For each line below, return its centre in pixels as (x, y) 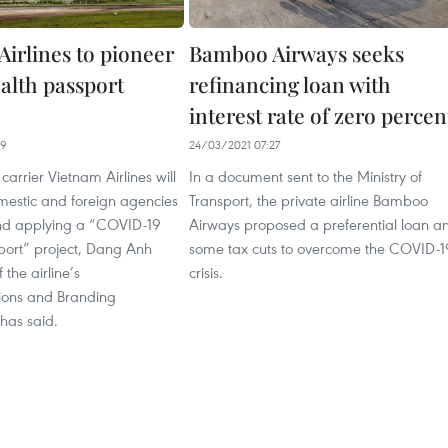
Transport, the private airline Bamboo (308, 200)
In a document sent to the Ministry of (305, 176)
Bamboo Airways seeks (296, 53)
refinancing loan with (290, 84)
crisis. (206, 272)
